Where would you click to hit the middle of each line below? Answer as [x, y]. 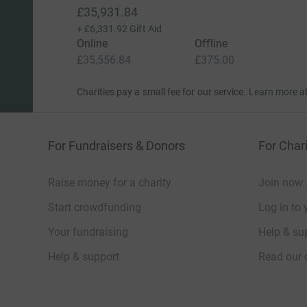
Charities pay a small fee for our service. [161, 92]
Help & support [84, 257]
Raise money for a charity [110, 183]
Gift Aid [146, 29]
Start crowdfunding [95, 207]
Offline [211, 44]
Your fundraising [88, 232]
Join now [281, 183]
